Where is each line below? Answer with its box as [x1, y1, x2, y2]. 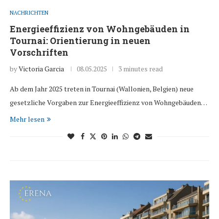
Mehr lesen [10, 114, 44, 124]
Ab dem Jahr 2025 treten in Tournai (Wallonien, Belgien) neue [10, 84, 194, 94]
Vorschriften [10, 46, 68, 59]
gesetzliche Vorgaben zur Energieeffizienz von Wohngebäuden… [10, 98, 207, 108]
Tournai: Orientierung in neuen [10, 35, 151, 47]
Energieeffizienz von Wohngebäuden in [10, 23, 190, 35]
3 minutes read [118, 64, 163, 74]
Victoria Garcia [19, 64, 64, 74]
